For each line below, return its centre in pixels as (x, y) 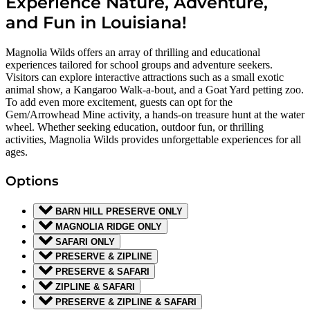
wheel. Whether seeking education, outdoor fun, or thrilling (135, 127)
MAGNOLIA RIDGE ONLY (109, 226)
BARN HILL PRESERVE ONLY (119, 211)
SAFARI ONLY (85, 241)
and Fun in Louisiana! (96, 22)
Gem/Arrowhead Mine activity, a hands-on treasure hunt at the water (155, 114)
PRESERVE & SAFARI (102, 272)
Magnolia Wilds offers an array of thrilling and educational (133, 52)
